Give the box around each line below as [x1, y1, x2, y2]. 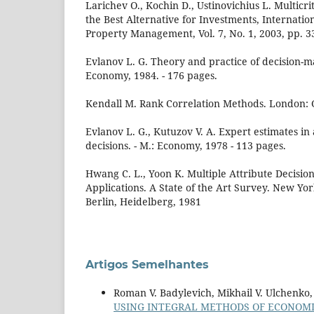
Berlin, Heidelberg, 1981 [86, 194, 201, 208]
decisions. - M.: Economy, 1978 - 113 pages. [86, 138, 286, 152]
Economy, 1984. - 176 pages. [86, 68, 217, 82]
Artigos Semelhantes [86, 257, 209, 271]
